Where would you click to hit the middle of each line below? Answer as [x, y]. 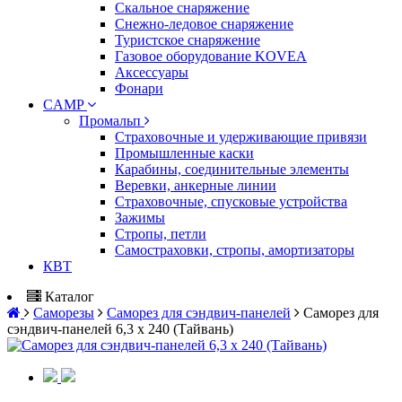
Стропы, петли [161, 234]
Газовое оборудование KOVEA [211, 56]
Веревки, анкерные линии [196, 185]
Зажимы [140, 218]
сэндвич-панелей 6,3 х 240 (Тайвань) [120, 329]
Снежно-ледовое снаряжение [204, 24]
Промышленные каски [184, 153]
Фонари [139, 88]
